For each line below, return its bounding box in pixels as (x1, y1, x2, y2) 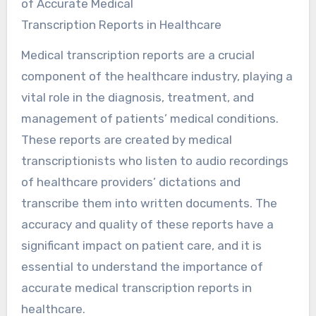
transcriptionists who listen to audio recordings (20, 153, 288, 168)
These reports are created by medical (20, 132, 232, 147)
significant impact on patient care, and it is (20, 238, 262, 253)
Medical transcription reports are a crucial (20, 47, 255, 62)
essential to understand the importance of (20, 259, 263, 274)
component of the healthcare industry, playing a (20, 68, 293, 83)
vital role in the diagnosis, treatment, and (20, 90, 254, 104)
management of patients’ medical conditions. (20, 111, 279, 126)
